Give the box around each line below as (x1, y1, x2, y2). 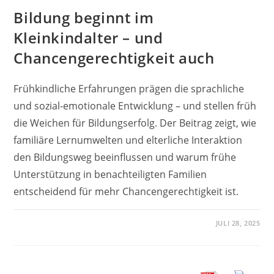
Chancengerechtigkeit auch (13, 47, 215, 68)
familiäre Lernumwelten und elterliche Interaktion (13, 133, 243, 147)
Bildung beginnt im (13, 7, 154, 28)
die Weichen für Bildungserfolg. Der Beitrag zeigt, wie (13, 116, 257, 130)
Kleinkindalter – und (13, 27, 163, 48)
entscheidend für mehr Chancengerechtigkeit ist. (13, 184, 239, 198)
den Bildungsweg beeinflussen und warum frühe (13, 150, 237, 164)
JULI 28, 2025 (215, 218, 261, 228)
